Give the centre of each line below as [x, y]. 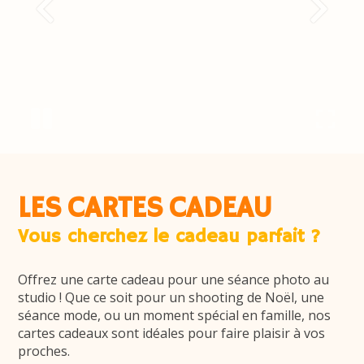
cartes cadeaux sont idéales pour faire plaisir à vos [172, 333]
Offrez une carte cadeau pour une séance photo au [174, 279]
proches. [44, 351]
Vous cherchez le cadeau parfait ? [169, 236]
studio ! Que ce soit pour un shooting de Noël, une [171, 297]
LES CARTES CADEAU [145, 209]
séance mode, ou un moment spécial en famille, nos [175, 315]
